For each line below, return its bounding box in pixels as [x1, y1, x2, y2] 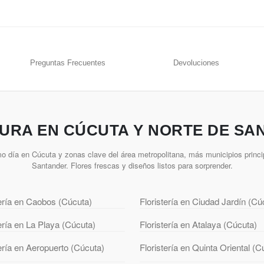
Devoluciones [173, 58, 219, 68]
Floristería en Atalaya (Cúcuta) [139, 218, 257, 231]
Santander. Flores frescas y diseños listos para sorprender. [31, 160, 233, 171]
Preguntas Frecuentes [30, 58, 106, 68]
